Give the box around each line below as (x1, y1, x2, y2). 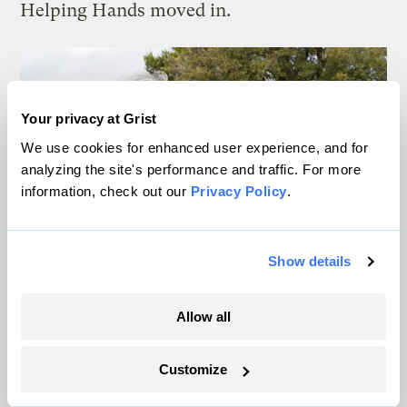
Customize (159, 362, 228, 377)
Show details (268, 253, 352, 269)
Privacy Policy (190, 183, 287, 199)
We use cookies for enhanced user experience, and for (21, 139, 368, 155)
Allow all (176, 308, 231, 324)
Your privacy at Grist (21, 111, 157, 126)
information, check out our (21, 183, 191, 199)
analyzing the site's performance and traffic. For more (21, 161, 361, 177)
